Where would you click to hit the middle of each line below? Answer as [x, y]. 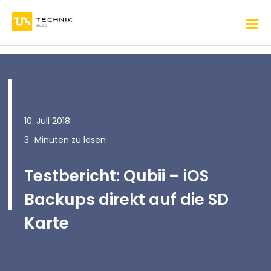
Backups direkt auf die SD [126, 200]
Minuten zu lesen [70, 140]
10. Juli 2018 [47, 121]
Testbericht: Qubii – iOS [116, 176]
